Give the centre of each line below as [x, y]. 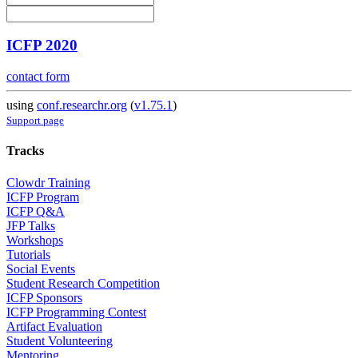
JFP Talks [31, 225]
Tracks [25, 151]
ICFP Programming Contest [76, 312]
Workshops [35, 240]
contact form [38, 77]
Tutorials [28, 254]
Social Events [41, 268]
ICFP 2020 [42, 46]
